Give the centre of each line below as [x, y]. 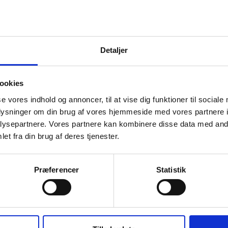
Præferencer [56, 169]
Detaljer [114, 50]
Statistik [171, 169]
